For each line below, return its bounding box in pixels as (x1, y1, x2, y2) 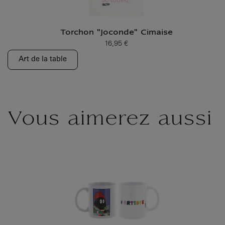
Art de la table (18, 56, 67, 63)
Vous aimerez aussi (8, 110, 212, 130)
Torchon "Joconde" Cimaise (60, 29, 173, 37)
